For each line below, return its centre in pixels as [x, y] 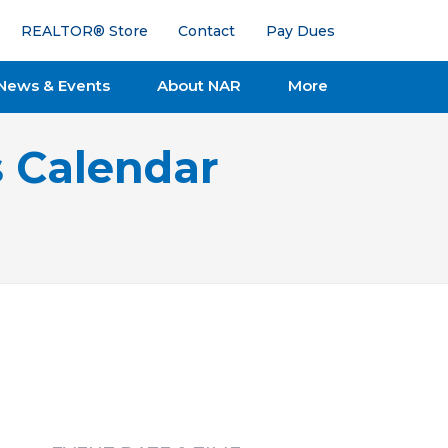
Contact [207, 30]
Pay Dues [300, 30]
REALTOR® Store [84, 30]
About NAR [198, 85]
